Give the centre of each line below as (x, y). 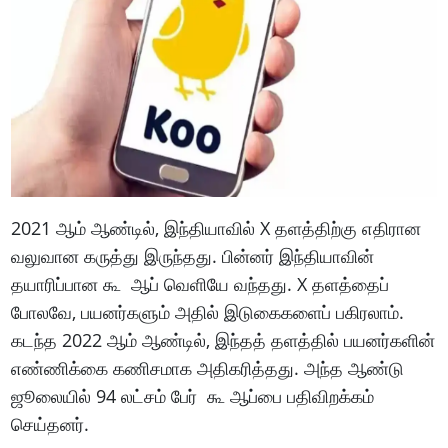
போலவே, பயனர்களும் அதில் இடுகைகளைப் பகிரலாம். (208, 312)
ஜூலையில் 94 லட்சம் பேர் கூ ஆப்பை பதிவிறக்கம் (193, 396)
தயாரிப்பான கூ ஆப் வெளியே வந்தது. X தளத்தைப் (200, 284)
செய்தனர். (50, 424)
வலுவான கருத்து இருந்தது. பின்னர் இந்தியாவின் (193, 256)
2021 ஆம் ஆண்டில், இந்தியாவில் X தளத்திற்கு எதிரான (216, 228)
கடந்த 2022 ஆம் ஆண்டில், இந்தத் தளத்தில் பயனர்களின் (223, 340)
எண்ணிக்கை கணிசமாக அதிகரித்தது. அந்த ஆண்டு (208, 368)
